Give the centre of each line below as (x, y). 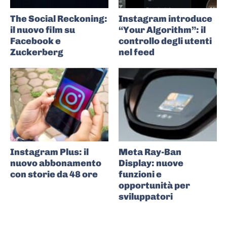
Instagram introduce (165, 18)
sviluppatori (146, 197)
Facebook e (35, 41)
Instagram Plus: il (49, 152)
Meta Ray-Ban (150, 152)
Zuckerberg (37, 52)
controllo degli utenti (165, 41)
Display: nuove (151, 163)
